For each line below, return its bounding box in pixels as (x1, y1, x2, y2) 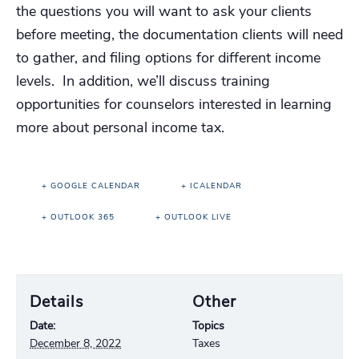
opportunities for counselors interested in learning (16, 95, 332, 114)
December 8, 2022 (30, 336, 122, 351)
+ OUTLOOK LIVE (155, 212, 232, 223)
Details (30, 291, 84, 313)
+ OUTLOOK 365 (42, 212, 115, 223)
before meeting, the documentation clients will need (16, 25, 343, 44)
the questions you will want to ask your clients (16, 2, 312, 21)
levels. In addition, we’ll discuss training (16, 71, 270, 91)
